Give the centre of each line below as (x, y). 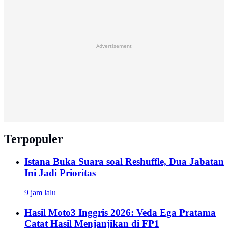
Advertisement (114, 46)
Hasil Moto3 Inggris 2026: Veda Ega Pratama (120, 212)
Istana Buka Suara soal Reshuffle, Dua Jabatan (124, 162)
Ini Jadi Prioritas (60, 173)
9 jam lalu (40, 193)
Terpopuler (34, 139)
